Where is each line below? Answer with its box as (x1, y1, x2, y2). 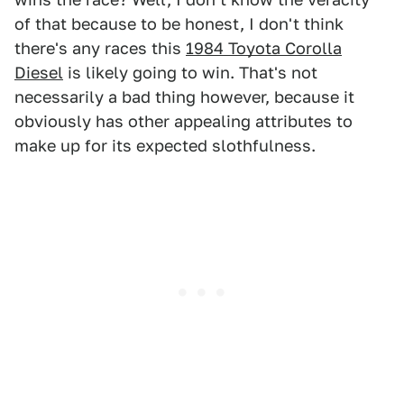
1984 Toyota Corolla (186, 39, 342, 58)
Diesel (14, 63, 63, 82)
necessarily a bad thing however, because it (14, 87, 354, 106)
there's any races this (14, 39, 186, 58)
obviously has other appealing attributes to (14, 112, 353, 131)
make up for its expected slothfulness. (14, 136, 316, 155)
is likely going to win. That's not (63, 63, 317, 82)
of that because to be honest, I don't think (14, 14, 344, 33)
